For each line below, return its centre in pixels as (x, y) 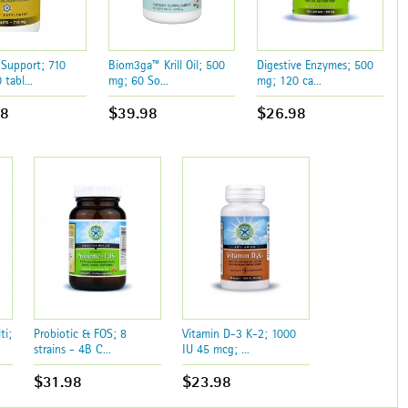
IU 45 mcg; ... (216, 349)
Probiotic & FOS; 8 (81, 334)
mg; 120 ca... (289, 80)
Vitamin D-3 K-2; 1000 (240, 334)
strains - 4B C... (73, 349)
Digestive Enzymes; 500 (315, 64)
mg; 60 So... (138, 80)
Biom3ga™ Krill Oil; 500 (166, 64)
